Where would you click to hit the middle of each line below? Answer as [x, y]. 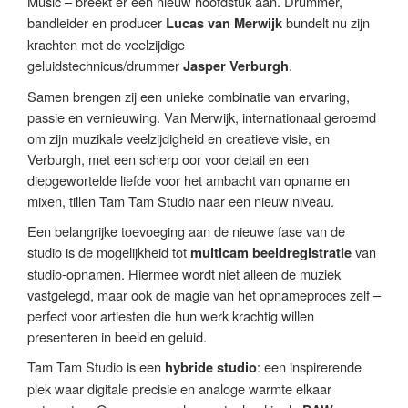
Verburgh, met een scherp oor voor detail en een [168, 159]
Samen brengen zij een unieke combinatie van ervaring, [189, 97]
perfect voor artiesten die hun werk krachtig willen [171, 316]
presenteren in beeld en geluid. [117, 337]
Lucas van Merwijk [224, 24]
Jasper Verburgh [236, 66]
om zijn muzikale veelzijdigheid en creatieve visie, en [178, 138]
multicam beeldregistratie [271, 253]
